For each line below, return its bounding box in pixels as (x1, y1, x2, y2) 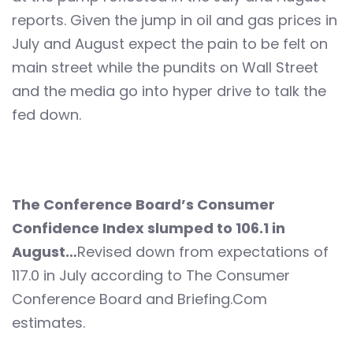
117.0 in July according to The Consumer (12, 266, 290, 286)
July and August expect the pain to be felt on (12, 34, 328, 54)
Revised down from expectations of (77, 242, 329, 262)
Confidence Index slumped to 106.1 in (12, 218, 285, 239)
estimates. (12, 313, 85, 333)
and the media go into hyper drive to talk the (12, 81, 326, 102)
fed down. (12, 105, 81, 125)
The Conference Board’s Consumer (12, 195, 275, 215)
